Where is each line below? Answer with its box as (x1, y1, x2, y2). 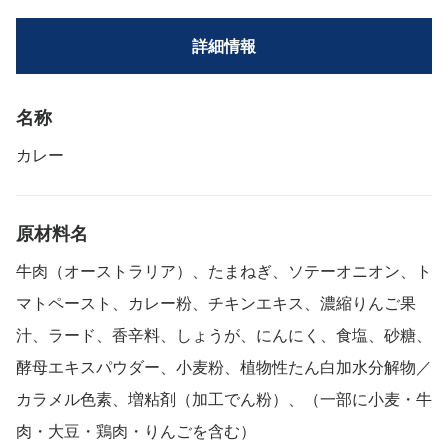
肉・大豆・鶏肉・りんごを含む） (16, 418, 256, 442)
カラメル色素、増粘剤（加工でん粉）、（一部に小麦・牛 (16, 386, 432, 410)
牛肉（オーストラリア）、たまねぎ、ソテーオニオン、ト (16, 258, 432, 282)
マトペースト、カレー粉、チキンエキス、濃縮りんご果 (16, 290, 416, 314)
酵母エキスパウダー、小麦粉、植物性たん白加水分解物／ (16, 354, 432, 378)
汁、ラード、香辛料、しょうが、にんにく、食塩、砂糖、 (16, 322, 432, 346)
